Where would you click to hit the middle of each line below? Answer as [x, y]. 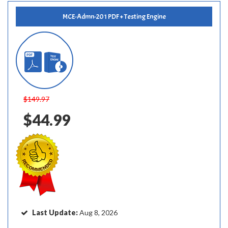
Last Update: [56, 212]
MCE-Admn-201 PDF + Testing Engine [114, 17]
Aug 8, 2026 [98, 212]
